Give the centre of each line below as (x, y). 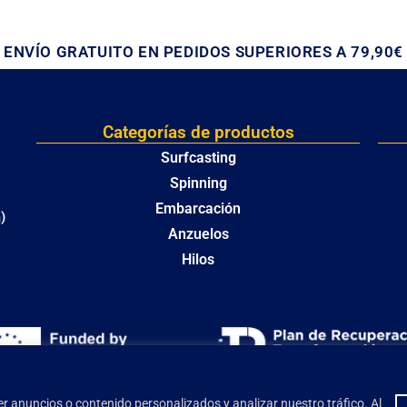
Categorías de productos (198, 133)
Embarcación (199, 209)
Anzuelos (198, 234)
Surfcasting (198, 158)
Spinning (198, 184)
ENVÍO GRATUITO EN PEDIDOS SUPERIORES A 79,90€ (203, 51)
